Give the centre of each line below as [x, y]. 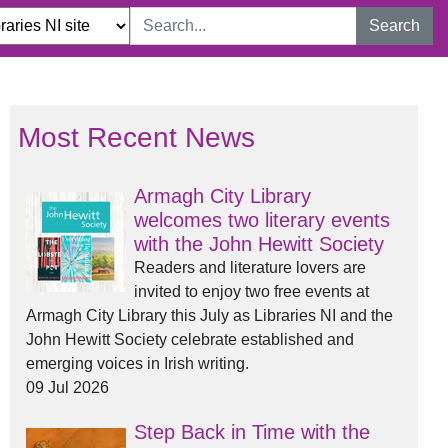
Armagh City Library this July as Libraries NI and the [209, 315]
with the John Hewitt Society [259, 244]
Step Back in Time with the [252, 432]
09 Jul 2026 [67, 387]
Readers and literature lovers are [250, 267]
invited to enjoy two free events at [251, 291]
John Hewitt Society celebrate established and [190, 339]
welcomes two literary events [262, 220]
